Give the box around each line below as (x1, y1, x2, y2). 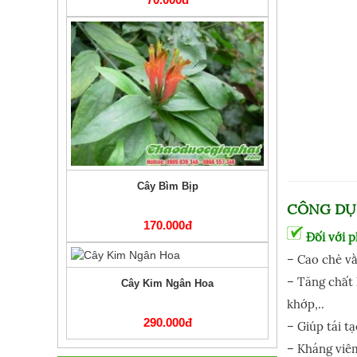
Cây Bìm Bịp (136, 180, 198, 193)
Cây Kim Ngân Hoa (121, 277, 214, 290)
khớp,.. (287, 296, 324, 312)
